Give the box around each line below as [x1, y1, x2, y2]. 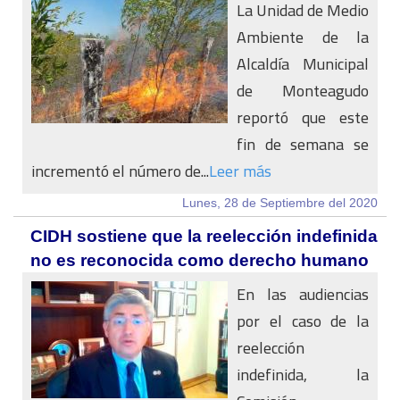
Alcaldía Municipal [237, 49, 369, 79]
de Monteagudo [237, 76, 369, 105]
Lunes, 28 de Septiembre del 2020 [182, 196, 378, 210]
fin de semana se [237, 129, 369, 159]
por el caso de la [237, 306, 369, 336]
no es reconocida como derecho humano [30, 251, 369, 270]
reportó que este [237, 103, 369, 132]
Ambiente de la [237, 22, 369, 52]
